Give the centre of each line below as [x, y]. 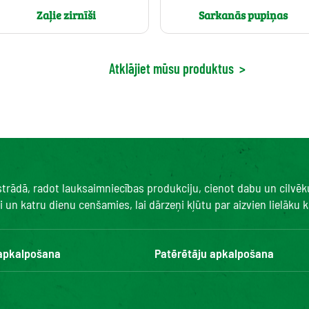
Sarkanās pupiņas [243, 15]
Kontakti [175, 280]
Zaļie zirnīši [66, 15]
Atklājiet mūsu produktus [171, 68]
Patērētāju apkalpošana [214, 253]
